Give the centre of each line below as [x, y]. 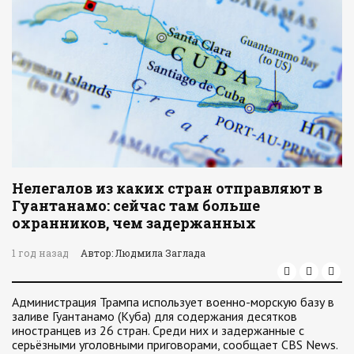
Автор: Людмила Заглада [143, 253]
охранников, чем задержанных [134, 223]
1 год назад [40, 253]
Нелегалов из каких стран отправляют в [167, 188]
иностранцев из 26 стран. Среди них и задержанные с [158, 330]
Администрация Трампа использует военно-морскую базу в [173, 302]
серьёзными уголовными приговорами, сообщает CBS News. [175, 345]
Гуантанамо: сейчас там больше [136, 205]
